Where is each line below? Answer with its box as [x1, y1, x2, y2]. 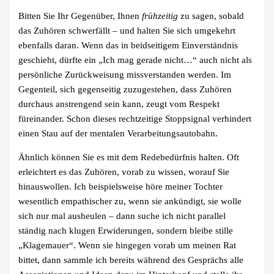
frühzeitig [142, 11, 179, 21]
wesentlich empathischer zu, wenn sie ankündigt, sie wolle [18, 196, 242, 206]
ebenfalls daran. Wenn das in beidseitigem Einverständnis [18, 40, 239, 51]
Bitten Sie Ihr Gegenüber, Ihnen [18, 11, 143, 21]
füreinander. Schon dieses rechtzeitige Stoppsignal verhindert [18, 114, 252, 124]
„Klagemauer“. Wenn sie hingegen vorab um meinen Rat [18, 240, 237, 250]
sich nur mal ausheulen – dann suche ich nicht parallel [18, 210, 226, 221]
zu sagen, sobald [178, 11, 245, 21]
